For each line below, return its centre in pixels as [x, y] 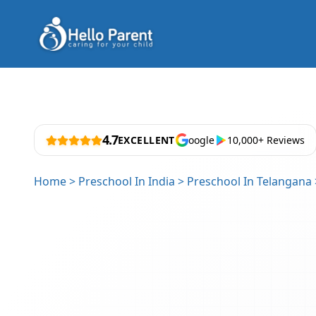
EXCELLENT [146, 140]
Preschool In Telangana [249, 181]
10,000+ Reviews [266, 140]
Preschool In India [127, 181]
